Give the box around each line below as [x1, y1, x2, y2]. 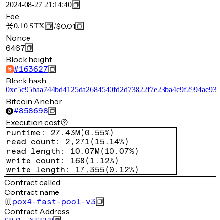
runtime [6, 128, 41, 137]
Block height [6, 55, 52, 64]
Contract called [4, 177, 60, 187]
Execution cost [6, 117, 60, 127]
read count [6, 137, 55, 146]
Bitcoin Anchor [6, 96, 62, 106]
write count [6, 156, 60, 165]
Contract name [4, 187, 59, 197]
